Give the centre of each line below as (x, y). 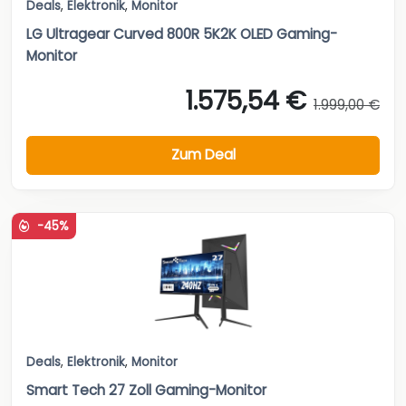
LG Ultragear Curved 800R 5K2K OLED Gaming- (182, 34)
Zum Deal (203, 155)
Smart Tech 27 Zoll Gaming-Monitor (146, 390)
